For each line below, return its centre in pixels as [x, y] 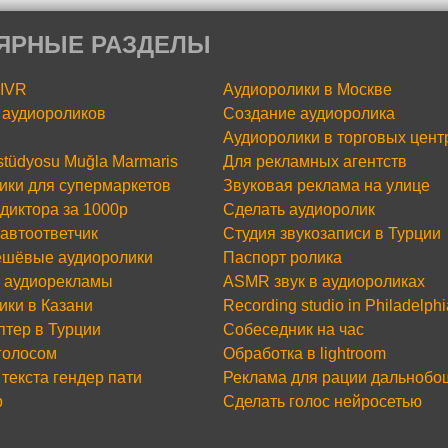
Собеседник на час [293, 330]
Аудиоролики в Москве [307, 90]
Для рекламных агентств [315, 162]
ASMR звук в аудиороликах [324, 282]
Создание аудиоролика [309, 114]
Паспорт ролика [282, 258]
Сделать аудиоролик [299, 210]
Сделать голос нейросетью [322, 402]
